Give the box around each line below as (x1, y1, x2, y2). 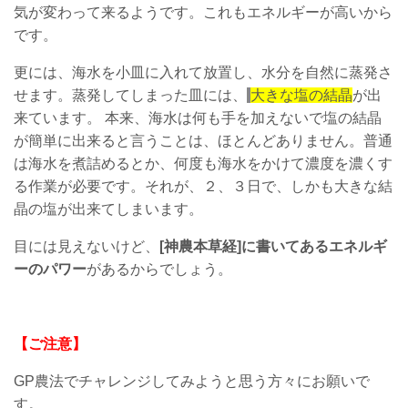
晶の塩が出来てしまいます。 (14, 201, 203, 217)
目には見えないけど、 (14, 239, 159, 254)
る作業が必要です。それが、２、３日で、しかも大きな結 (14, 178, 393, 194)
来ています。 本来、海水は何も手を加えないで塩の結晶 (14, 110, 382, 126)
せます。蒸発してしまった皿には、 (14, 87, 247, 103)
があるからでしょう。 (87, 261, 232, 277)
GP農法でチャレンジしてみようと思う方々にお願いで (14, 373, 370, 389)
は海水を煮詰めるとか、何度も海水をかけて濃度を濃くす (14, 156, 393, 171)
